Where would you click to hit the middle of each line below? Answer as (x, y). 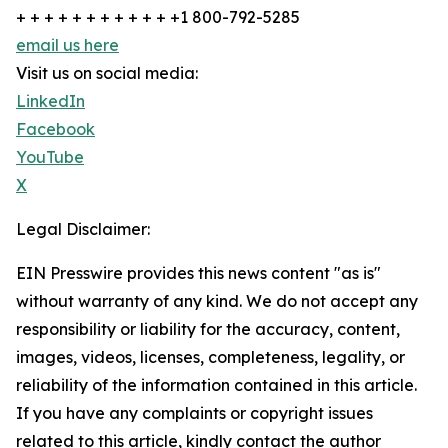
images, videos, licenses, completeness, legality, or (210, 357)
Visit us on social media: (107, 73)
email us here (67, 45)
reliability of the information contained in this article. (216, 385)
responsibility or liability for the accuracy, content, (208, 329)
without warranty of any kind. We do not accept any (217, 301)
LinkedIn (50, 101)
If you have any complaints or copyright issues (194, 413)
